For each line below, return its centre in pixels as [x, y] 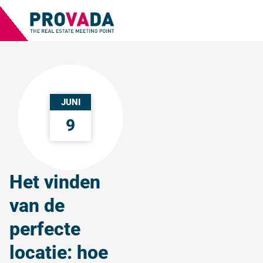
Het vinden [55, 182]
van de [37, 205]
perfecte [45, 229]
